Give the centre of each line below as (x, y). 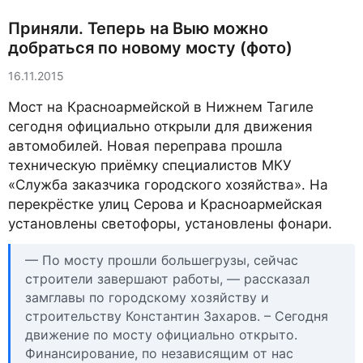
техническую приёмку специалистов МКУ (150, 165)
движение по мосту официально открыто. (161, 334)
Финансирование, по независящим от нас (159, 353)
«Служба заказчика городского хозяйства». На (168, 185)
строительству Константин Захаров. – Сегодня (177, 316)
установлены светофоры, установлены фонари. (170, 224)
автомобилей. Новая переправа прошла (145, 146)
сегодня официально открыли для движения (160, 126)
